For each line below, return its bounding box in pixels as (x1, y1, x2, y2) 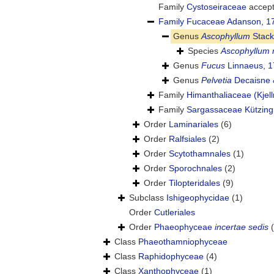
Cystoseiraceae (187, 2, 246, 12)
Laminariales (169, 119, 218, 130)
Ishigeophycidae (166, 193, 229, 203)
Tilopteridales (169, 178, 220, 188)
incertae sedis (215, 222, 268, 232)
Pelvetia (201, 75, 232, 86)
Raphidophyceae (138, 251, 204, 262)
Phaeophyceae (154, 222, 215, 232)
